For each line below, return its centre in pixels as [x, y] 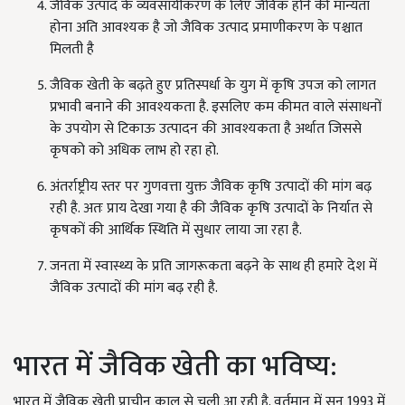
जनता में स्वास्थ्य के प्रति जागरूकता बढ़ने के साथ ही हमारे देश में [213, 267]
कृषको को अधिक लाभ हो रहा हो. [134, 151]
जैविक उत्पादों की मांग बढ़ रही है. [134, 288]
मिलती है [72, 50]
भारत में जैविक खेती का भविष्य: [175, 367]
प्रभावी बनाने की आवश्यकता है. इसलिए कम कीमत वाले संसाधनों [216, 108]
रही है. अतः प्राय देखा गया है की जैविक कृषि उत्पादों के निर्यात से [211, 209]
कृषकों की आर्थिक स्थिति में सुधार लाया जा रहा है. [176, 231]
